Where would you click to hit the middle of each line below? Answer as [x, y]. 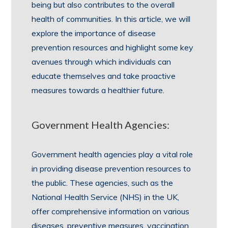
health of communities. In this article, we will [111, 19]
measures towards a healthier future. [98, 90]
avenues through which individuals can [102, 62]
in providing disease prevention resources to [111, 168]
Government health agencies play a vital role [112, 154]
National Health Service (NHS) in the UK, [106, 197]
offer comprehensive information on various [111, 211]
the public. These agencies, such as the [103, 183]
